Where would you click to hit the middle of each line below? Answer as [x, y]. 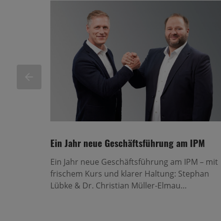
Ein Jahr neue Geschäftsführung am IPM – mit [134, 162]
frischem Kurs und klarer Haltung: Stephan [129, 173]
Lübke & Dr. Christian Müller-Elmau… [118, 185]
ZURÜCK [37, 76]
